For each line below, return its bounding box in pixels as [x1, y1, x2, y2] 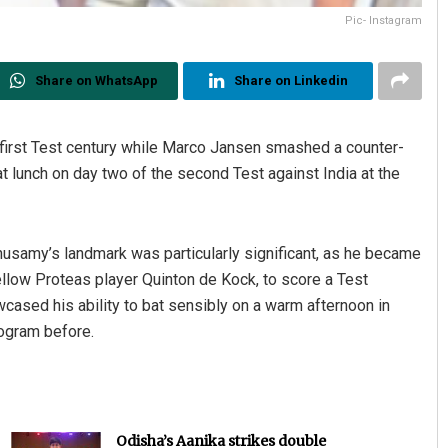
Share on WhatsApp [34, 73, 158, 89]
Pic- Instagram [345, 14, 423, 28]
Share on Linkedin [233, 73, 348, 89]
